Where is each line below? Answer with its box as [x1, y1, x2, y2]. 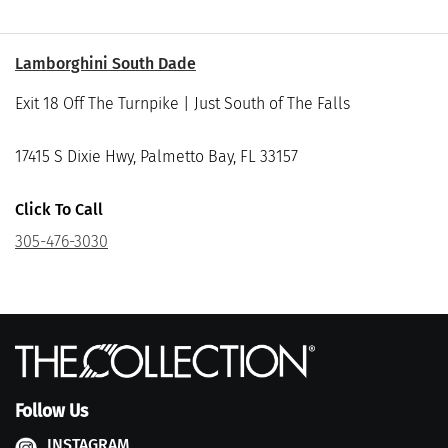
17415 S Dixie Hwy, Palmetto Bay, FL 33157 [15, 146, 298, 166]
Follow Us [15, 400, 88, 422]
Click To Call [15, 199, 103, 219]
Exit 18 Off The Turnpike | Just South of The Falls [15, 94, 350, 114]
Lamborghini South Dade [15, 54, 196, 74]
